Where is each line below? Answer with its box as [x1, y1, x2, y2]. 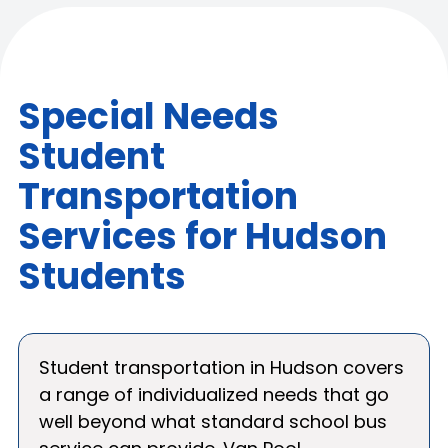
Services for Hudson [18, 211, 387, 262]
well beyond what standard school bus [39, 409, 387, 434]
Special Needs [18, 91, 279, 142]
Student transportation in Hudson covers [39, 355, 404, 380]
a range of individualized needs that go [39, 382, 389, 407]
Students [18, 251, 186, 302]
